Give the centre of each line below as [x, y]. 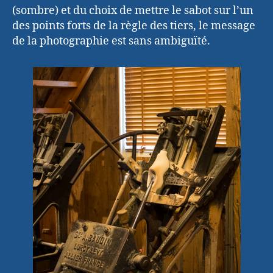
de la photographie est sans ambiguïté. [111, 41]
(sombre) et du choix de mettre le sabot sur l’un [133, 10]
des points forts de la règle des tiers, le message [134, 26]
